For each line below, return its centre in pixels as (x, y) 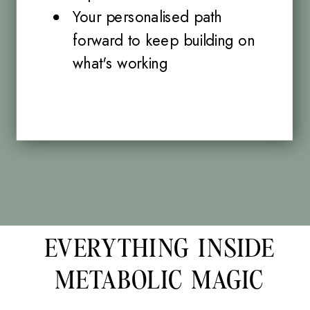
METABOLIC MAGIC (159, 281)
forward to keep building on (164, 40)
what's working (120, 63)
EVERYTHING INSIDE (159, 248)
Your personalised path (147, 17)
